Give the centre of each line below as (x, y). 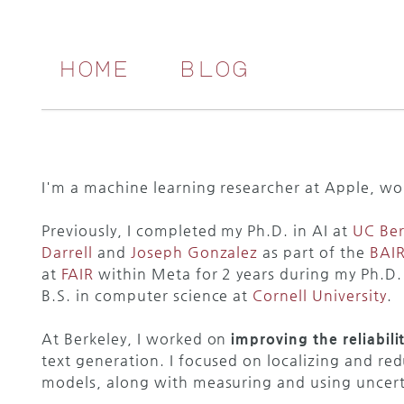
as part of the (314, 252)
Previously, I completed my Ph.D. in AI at (197, 230)
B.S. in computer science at (147, 295)
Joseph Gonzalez (194, 252)
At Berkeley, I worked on (137, 339)
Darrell (68, 252)
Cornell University (320, 295)
